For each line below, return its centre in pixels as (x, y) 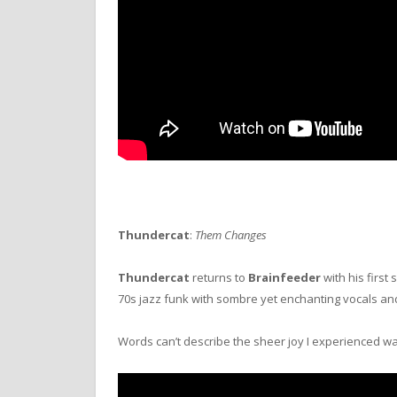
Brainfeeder (284, 278)
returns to (219, 278)
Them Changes (231, 235)
